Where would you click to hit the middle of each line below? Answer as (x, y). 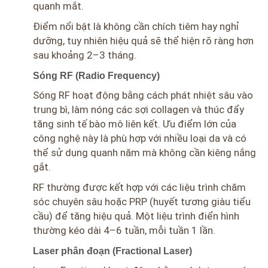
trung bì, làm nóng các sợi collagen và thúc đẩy (138, 110)
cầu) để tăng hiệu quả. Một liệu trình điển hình (136, 216)
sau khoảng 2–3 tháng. (85, 55)
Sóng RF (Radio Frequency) (96, 76)
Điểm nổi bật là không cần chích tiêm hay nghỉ (136, 27)
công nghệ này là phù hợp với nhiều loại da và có (140, 138)
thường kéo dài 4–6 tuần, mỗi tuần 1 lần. (124, 231)
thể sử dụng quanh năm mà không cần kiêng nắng (144, 153)
